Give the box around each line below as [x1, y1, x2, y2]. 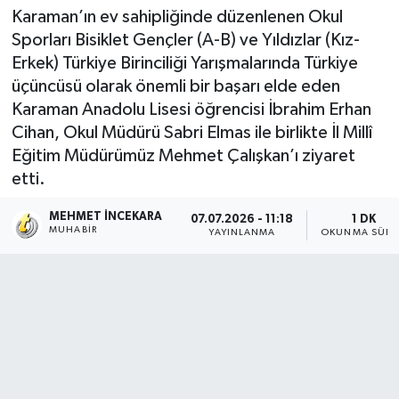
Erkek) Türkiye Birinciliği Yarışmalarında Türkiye [11, 53, 358, 72]
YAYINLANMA [208, 227, 276, 237]
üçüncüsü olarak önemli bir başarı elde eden [11, 77, 340, 95]
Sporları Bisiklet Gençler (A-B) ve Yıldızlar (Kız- [11, 30, 360, 49]
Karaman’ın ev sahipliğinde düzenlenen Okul [11, 7, 343, 26]
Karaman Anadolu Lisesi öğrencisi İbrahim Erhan [11, 100, 371, 118]
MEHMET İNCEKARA [49, 211, 163, 224]
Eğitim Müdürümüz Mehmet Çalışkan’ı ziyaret [11, 146, 355, 165]
